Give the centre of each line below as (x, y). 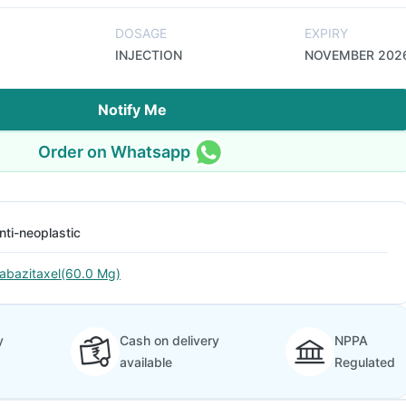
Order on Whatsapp (114, 151)
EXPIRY (326, 33)
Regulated (365, 362)
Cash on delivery (169, 340)
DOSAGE (140, 33)
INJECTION (148, 55)
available (145, 362)
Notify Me (132, 110)
